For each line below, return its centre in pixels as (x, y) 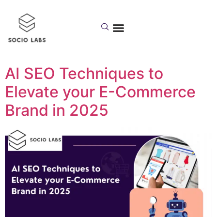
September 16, (124, 21)
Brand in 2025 (57, 110)
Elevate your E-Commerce (100, 92)
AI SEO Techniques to (84, 73)
